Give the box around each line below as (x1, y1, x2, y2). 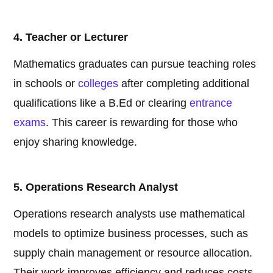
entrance (190, 97, 233, 110)
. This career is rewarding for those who (46, 116, 238, 129)
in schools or (13, 77, 79, 90)
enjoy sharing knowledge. (13, 136, 138, 149)
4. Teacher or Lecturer (13, 31, 129, 44)
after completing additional (118, 77, 250, 90)
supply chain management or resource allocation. (13, 247, 253, 260)
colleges (78, 77, 119, 90)
